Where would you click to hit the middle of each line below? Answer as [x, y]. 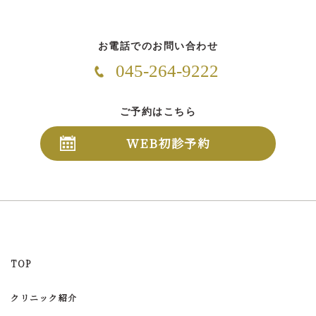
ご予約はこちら [158, 112]
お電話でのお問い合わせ [158, 46]
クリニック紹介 [44, 297]
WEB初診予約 [168, 143]
